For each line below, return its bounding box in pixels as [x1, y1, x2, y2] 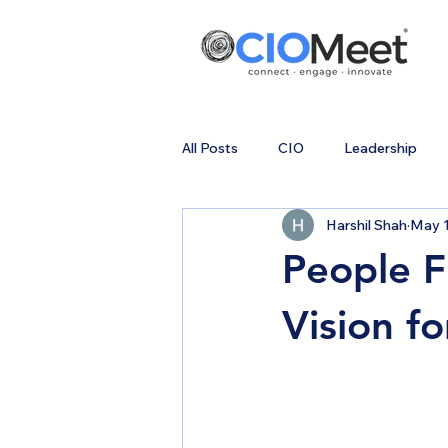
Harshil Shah [326, 215, 407, 234]
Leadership [344, 138, 417, 157]
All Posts [182, 138, 238, 157]
